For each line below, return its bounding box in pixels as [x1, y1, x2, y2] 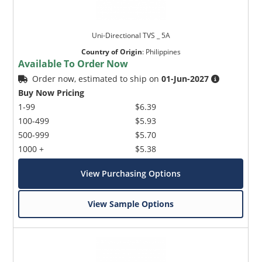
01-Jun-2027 [161, 73, 209, 84]
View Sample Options [88, 198, 174, 209]
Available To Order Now [18, 57, 129, 70]
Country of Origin [81, 46, 142, 57]
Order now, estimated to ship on [32, 73, 162, 84]
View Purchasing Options [81, 167, 181, 179]
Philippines [145, 46, 181, 57]
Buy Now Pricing [18, 87, 85, 98]
